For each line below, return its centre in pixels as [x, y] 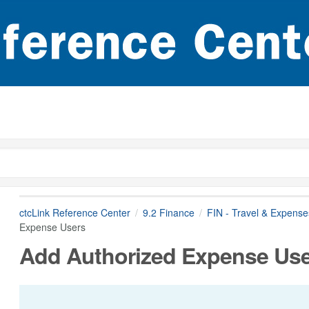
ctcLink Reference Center [74, 212]
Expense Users [52, 227]
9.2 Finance [168, 212]
